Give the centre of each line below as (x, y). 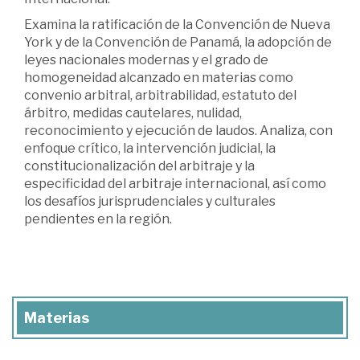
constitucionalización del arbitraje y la (139, 166)
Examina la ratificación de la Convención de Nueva (177, 25)
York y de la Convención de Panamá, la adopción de (178, 43)
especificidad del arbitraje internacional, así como (175, 184)
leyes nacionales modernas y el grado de (146, 60)
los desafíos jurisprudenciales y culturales (150, 202)
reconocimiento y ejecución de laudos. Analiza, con (178, 131)
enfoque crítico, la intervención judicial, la (150, 149)
